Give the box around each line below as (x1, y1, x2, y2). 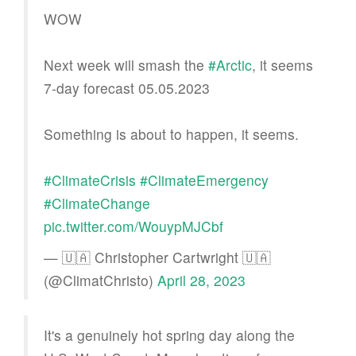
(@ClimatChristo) (44, 269, 157, 290)
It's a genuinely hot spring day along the (44, 324, 295, 345)
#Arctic (208, 54, 252, 75)
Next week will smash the (44, 54, 208, 75)
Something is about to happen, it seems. (44, 123, 299, 144)
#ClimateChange (44, 192, 150, 213)
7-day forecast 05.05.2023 (44, 77, 210, 98)
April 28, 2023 (157, 269, 246, 290)
